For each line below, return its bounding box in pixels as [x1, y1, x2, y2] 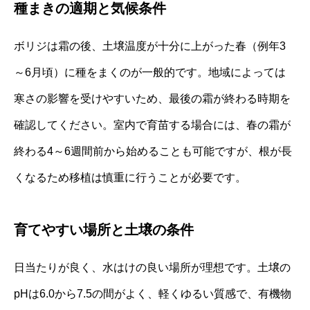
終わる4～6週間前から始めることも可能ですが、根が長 [14, 145, 292, 158]
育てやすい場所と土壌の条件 [14, 222, 194, 238]
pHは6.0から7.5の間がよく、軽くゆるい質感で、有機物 [14, 288, 291, 300]
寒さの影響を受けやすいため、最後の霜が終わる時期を [14, 93, 291, 105]
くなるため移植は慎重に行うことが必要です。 [14, 172, 246, 184]
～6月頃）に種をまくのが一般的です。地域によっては [14, 66, 286, 79]
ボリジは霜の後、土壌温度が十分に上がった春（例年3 [14, 40, 286, 53]
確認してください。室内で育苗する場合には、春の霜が [14, 119, 291, 131]
